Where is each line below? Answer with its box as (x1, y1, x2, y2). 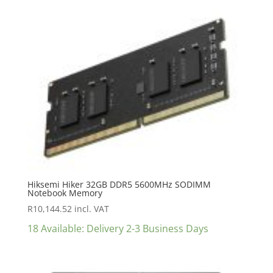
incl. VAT (74, 202, 109, 214)
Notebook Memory (27, 186, 102, 199)
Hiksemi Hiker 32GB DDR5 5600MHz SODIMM (27, 178, 211, 190)
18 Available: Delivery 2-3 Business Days (27, 221, 208, 235)
